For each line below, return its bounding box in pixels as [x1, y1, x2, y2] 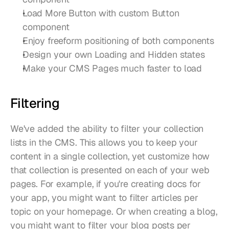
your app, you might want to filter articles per [10, 191, 198, 203]
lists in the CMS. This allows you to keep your [10, 136, 198, 148]
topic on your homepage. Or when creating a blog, [10, 205, 218, 217]
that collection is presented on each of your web [10, 164, 210, 176]
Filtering [10, 94, 60, 112]
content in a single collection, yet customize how [10, 150, 210, 162]
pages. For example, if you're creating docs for [10, 177, 201, 190]
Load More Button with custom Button [22, 7, 179, 19]
